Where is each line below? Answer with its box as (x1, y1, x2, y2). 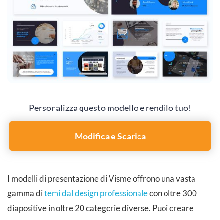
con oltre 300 (148, 188, 197, 198)
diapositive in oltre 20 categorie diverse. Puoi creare (7, 202, 193, 213)
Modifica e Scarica (74, 130, 146, 141)
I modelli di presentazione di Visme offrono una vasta (7, 173, 195, 184)
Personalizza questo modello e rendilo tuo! (29, 102, 191, 113)
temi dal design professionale (44, 188, 148, 198)
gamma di (7, 188, 44, 198)
